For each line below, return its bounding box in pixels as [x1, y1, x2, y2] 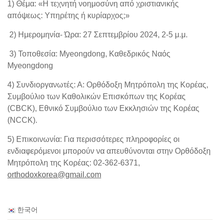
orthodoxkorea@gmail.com [7, 170, 101, 179]
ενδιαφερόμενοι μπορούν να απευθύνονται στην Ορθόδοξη [7, 146, 211, 155]
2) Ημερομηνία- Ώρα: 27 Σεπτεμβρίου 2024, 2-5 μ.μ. [7, 30, 188, 39]
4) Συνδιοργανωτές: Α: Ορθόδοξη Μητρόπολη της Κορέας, [7, 80, 208, 89]
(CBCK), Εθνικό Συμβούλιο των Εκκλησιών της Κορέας [7, 104, 199, 112]
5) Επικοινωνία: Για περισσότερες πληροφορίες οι [7, 135, 180, 143]
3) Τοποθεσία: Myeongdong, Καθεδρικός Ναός [7, 49, 170, 58]
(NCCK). [7, 115, 37, 124]
